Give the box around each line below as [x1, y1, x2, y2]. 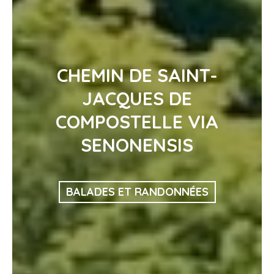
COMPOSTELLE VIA [56, 110, 218, 133]
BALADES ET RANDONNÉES [65, 185, 209, 199]
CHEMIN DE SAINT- [56, 64, 218, 87]
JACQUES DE [82, 87, 192, 110]
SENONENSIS [81, 133, 193, 157]
